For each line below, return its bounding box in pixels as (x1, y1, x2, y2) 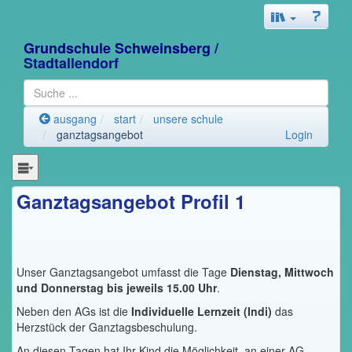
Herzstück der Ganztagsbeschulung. (16, 318, 197, 335)
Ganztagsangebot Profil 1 (16, 187, 245, 214)
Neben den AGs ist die (16, 302, 131, 319)
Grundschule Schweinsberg (24, 38, 214, 58)
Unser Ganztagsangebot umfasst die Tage (16, 263, 230, 280)
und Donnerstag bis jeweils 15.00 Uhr (16, 279, 217, 295)
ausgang (50, 111, 97, 126)
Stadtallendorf (24, 53, 119, 73)
